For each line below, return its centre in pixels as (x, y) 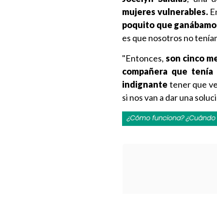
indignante (145, 84)
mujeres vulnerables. (165, 12)
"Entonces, (144, 58)
